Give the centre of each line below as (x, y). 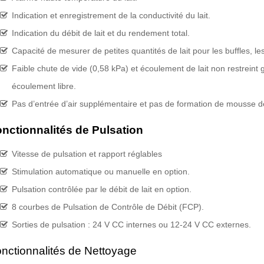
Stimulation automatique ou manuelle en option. (100, 171)
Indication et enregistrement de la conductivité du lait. (111, 15)
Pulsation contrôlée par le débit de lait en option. (101, 189)
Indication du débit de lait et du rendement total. (100, 33)
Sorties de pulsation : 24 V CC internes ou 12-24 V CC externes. (131, 225)
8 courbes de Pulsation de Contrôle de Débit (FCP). (108, 207)
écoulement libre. (44, 86)
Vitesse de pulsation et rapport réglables (87, 154)
